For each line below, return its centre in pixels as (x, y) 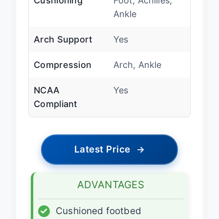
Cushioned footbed (99, 211)
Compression (63, 65)
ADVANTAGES (111, 184)
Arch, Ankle (137, 65)
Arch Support (63, 39)
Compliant (56, 104)
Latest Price (102, 149)
